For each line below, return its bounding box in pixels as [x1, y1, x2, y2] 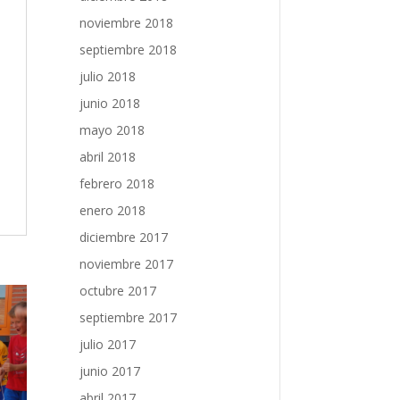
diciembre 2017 [79, 228, 169, 246]
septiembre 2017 [79, 308, 178, 326]
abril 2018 [79, 147, 137, 165]
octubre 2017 [79, 281, 157, 299]
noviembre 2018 [79, 13, 174, 31]
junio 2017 [79, 362, 141, 379]
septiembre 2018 [79, 40, 178, 58]
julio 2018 [79, 67, 137, 85]
